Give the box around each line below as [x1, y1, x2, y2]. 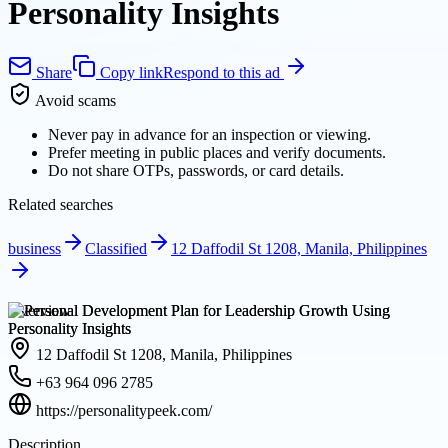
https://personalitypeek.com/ [36, 401, 212, 419]
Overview [8, 301, 71, 319]
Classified [85, 239, 147, 257]
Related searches [8, 195, 113, 213]
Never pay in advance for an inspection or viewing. [48, 125, 371, 143]
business [8, 239, 61, 257]
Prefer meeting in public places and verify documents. [48, 143, 386, 161]
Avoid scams [32, 91, 116, 109]
